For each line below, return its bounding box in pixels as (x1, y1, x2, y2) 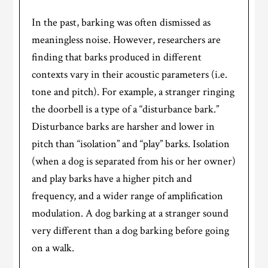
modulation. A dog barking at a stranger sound (32, 206, 229, 220)
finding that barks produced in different (32, 50, 202, 64)
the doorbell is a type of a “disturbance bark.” (32, 102, 220, 116)
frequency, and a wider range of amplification (32, 188, 224, 203)
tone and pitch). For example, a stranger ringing (32, 84, 235, 99)
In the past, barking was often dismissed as (32, 15, 211, 29)
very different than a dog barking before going (32, 223, 230, 237)
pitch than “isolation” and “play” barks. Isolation (32, 136, 230, 151)
